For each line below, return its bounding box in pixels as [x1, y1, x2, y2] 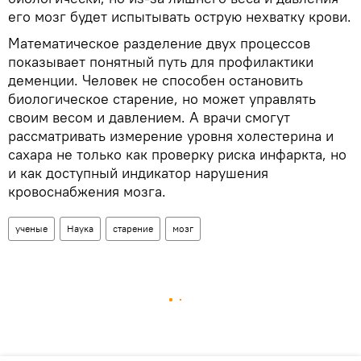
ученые [15, 222, 48, 234]
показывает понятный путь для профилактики [8, 52, 313, 71]
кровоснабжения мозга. [8, 181, 166, 201]
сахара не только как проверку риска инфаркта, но [8, 144, 346, 164]
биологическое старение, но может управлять [8, 89, 316, 108]
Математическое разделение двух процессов [8, 33, 310, 52]
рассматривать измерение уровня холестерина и [8, 126, 334, 145]
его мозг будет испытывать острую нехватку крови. [8, 6, 351, 26]
